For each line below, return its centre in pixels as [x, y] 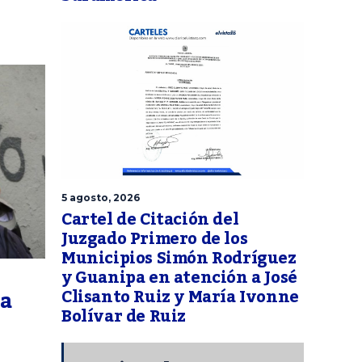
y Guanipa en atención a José [179, 278]
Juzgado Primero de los [155, 240]
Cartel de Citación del [150, 220]
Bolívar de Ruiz [124, 317]
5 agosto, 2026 [101, 198]
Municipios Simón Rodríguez [179, 259]
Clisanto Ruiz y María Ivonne [180, 298]
